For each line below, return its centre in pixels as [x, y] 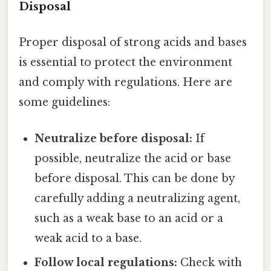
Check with [210, 262]
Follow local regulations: [106, 262]
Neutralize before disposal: [114, 138]
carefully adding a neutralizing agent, [138, 198]
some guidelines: [64, 103]
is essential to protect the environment [126, 63]
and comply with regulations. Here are [126, 83]
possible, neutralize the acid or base [133, 158]
